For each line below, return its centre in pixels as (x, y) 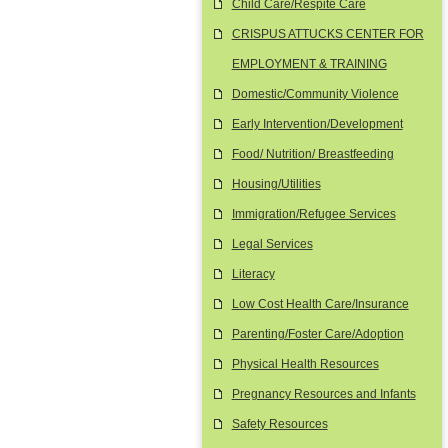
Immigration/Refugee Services (313, 214)
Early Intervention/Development (317, 124)
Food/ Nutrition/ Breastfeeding (312, 154)
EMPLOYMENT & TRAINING (309, 64)
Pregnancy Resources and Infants (323, 394)
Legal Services (272, 244)
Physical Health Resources (305, 364)
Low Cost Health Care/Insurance (320, 304)
